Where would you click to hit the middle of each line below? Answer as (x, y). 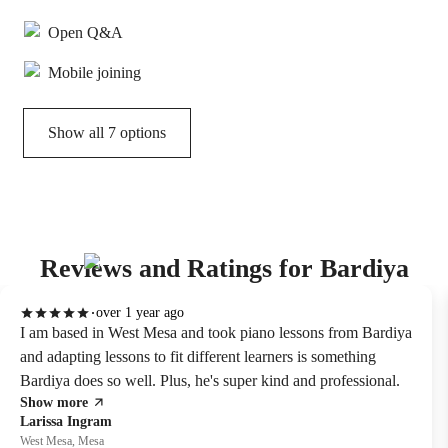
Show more (54, 403)
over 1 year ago (140, 313)
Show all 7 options (107, 133)
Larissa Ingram (66, 422)
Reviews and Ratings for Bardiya (224, 269)
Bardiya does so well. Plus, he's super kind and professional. (210, 381)
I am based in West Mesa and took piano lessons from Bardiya (216, 333)
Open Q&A (85, 33)
